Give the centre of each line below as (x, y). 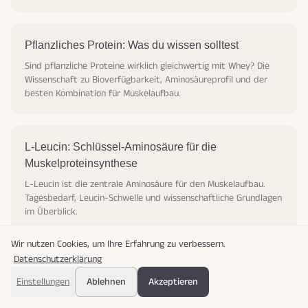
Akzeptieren (173, 282)
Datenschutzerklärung (58, 259)
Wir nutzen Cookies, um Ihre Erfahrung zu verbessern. (118, 244)
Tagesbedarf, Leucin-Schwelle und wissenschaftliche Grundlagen (153, 198)
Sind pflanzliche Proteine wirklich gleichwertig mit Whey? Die (147, 66)
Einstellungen (43, 282)
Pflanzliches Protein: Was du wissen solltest (132, 45)
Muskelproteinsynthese (81, 164)
